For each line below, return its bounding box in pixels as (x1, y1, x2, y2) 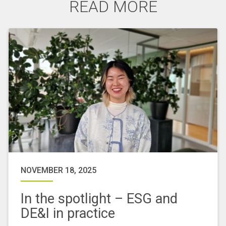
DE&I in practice (21, 205, 115, 222)
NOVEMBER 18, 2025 (21, 165, 96, 176)
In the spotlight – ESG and (21, 191, 178, 207)
